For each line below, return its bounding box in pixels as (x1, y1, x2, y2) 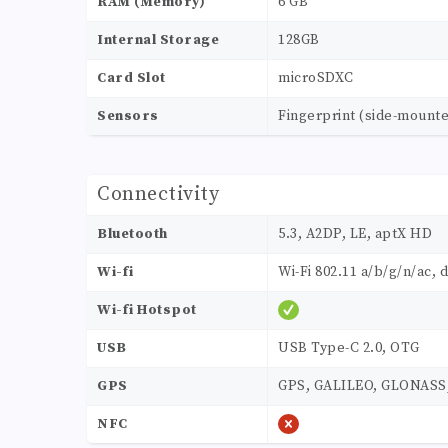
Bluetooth (97, 225, 168, 244)
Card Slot (97, 69, 166, 88)
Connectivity (97, 182, 219, 208)
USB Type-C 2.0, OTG (278, 339, 420, 358)
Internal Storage (97, 31, 219, 50)
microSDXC (278, 69, 354, 88)
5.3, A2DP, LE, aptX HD (278, 225, 432, 244)
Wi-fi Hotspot (97, 301, 197, 320)
